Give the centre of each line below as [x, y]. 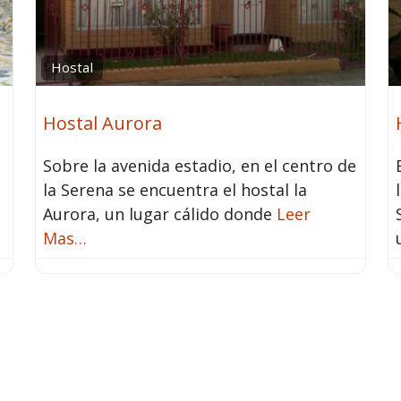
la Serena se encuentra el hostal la [175, 190]
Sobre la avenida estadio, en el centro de [199, 166]
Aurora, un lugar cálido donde [159, 214]
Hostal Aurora [102, 124]
